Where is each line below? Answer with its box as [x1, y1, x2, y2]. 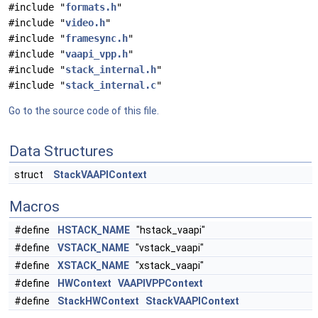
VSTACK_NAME [57, 242, 129, 253]
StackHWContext [57, 295, 139, 307]
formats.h [65, 1, 116, 13]
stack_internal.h [65, 64, 156, 75]
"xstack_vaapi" [129, 260, 204, 271]
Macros [9, 198, 60, 215]
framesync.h [65, 33, 128, 44]
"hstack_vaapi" [130, 224, 205, 236]
